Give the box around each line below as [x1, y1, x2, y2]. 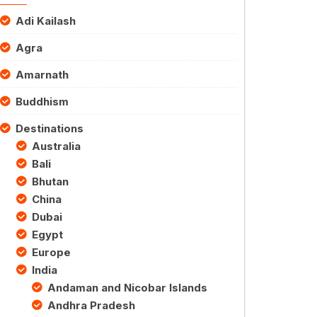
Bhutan [31, 174, 69, 188]
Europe [31, 245, 71, 259]
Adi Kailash [16, 13, 76, 28]
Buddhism [16, 94, 69, 108]
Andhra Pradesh [47, 298, 135, 312]
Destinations [16, 121, 83, 135]
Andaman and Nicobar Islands [47, 280, 207, 294]
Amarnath [16, 67, 69, 81]
